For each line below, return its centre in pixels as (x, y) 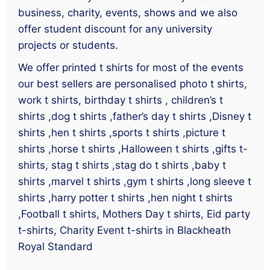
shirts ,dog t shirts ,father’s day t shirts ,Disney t (135, 116)
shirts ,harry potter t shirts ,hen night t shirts (125, 197)
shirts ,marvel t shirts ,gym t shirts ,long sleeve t (135, 181)
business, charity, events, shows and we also (128, 12)
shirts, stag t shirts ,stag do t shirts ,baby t (122, 165)
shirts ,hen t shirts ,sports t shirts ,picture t (122, 132)
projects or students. (68, 45)
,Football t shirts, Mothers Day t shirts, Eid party (134, 214)
